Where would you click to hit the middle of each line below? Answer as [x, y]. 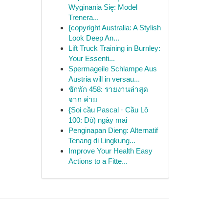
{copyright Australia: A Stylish [114, 28]
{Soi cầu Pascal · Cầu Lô [108, 110]
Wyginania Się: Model [103, 7]
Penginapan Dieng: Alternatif [113, 130]
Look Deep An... [94, 38]
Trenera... [83, 17]
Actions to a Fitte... [98, 161]
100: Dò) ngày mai [98, 120]
